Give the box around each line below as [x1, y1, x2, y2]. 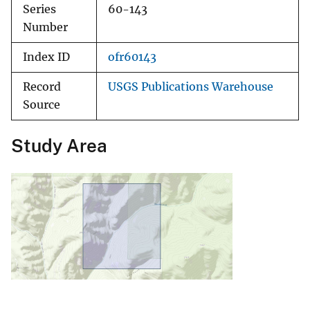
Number [23, 21, 68, 35]
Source [23, 98, 60, 112]
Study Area [11, 135, 107, 157]
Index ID [23, 51, 70, 64]
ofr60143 [108, 51, 156, 64]
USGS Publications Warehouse [108, 80, 273, 94]
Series [23, 3, 56, 17]
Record [23, 80, 61, 94]
